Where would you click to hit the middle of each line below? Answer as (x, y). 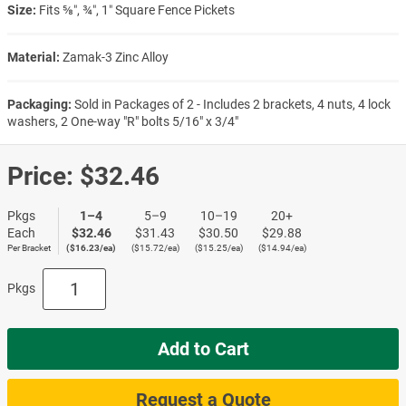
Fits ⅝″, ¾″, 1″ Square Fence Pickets (137, 10)
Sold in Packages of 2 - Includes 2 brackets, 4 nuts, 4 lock (232, 104)
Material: (34, 57)
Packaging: (39, 104)
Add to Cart (203, 348)
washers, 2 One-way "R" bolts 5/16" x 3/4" (123, 121)
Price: (40, 176)
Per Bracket (29, 247)
